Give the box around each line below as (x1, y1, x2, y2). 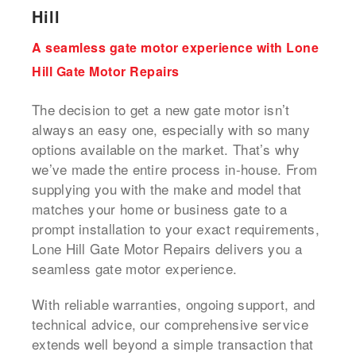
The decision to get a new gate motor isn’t (32, 99, 290, 119)
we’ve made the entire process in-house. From (32, 158, 318, 179)
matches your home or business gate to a (32, 198, 288, 219)
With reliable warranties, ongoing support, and (32, 293, 315, 314)
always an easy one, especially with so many (32, 118, 310, 139)
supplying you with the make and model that (32, 178, 302, 199)
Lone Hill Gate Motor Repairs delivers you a (32, 238, 302, 258)
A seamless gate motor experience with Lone (32, 37, 319, 56)
